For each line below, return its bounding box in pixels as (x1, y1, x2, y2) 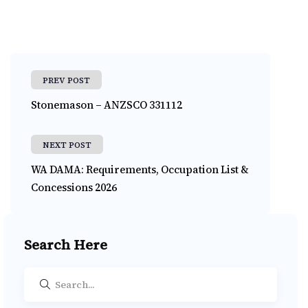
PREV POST (43, 75, 90, 87)
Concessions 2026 (31, 180, 117, 195)
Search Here (24, 235, 107, 255)
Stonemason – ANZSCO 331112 (31, 98, 182, 113)
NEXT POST (43, 140, 91, 151)
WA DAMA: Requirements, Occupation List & (31, 162, 249, 177)
